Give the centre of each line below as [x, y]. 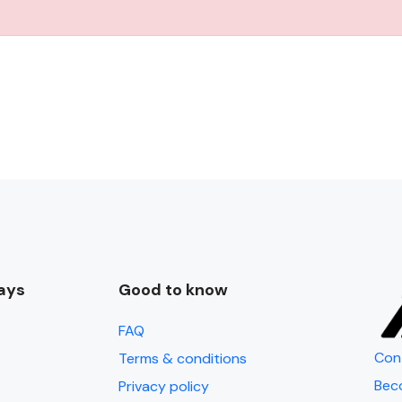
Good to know [173, 290]
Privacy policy [164, 386]
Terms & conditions [183, 358]
